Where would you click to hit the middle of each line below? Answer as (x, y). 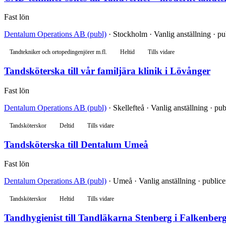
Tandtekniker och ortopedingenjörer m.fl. (58, 52)
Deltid (67, 125)
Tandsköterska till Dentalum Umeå (76, 144)
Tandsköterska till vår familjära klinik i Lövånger (107, 71)
